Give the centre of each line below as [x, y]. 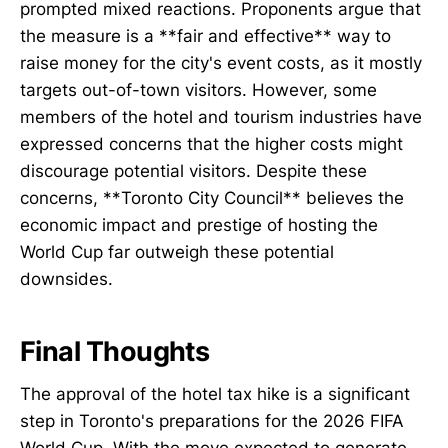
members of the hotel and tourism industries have [221, 116]
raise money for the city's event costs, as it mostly [221, 62]
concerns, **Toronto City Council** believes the [212, 197]
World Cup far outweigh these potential [177, 251]
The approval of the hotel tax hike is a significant [215, 393]
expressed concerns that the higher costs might [211, 143]
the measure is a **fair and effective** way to [205, 35]
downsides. [66, 278]
